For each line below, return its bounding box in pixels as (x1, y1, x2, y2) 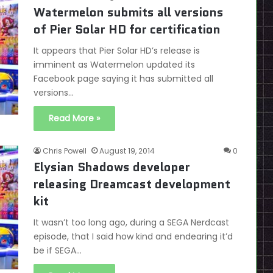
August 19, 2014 (99, 146, 155, 157)
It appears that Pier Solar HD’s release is (34, 44, 200, 57)
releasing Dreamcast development (34, 175, 230, 193)
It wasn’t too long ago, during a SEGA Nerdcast (34, 216, 229, 229)
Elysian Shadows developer (34, 158, 190, 176)
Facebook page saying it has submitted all (34, 73, 213, 85)
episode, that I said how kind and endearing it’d (34, 230, 233, 243)
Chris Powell (43, 146, 87, 157)
